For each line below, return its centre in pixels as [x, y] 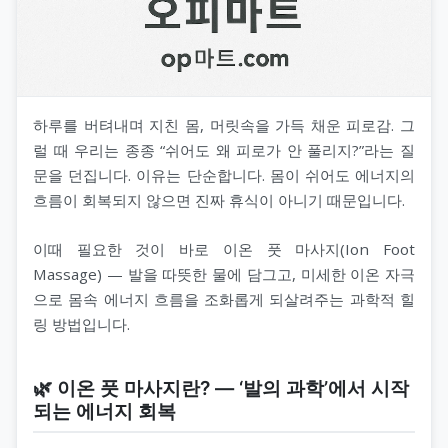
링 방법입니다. [81, 323]
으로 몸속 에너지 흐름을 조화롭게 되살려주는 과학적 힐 [224, 298]
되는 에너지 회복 [104, 410]
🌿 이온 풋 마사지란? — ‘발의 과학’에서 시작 [221, 387]
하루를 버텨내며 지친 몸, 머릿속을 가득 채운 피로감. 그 [224, 124]
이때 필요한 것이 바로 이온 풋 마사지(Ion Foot [224, 248]
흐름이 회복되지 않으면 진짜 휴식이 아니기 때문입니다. [219, 199]
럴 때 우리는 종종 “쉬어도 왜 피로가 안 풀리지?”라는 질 [224, 149]
